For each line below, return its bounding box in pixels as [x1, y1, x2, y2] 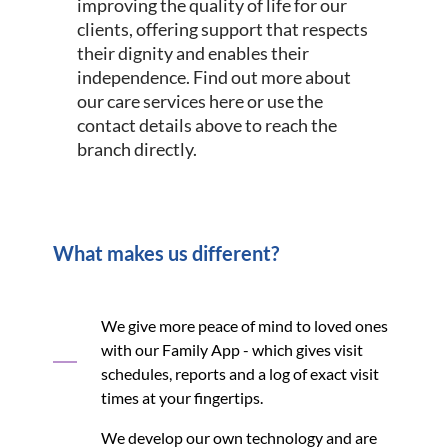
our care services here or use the [76, 89, 323, 112]
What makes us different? [52, 240, 279, 265]
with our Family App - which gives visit [100, 339, 363, 359]
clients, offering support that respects [76, 17, 368, 40]
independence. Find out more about [76, 65, 351, 88]
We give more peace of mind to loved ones [100, 315, 388, 335]
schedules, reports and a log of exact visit [100, 363, 379, 383]
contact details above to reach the [76, 113, 337, 136]
